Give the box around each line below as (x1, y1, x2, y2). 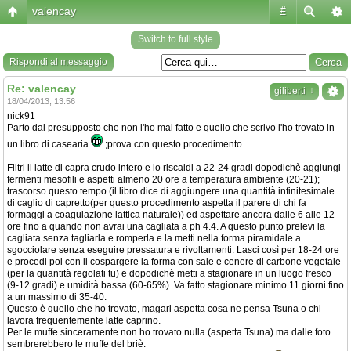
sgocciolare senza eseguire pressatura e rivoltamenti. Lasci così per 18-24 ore (7, 244, 339, 255)
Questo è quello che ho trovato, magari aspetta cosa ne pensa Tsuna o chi (7, 303, 321, 314)
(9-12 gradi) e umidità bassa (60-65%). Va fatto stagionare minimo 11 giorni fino (7, 280, 344, 291)
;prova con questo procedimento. (103, 139, 244, 150)
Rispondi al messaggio (9, 56, 107, 67)
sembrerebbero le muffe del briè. (7, 338, 146, 349)
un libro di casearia (7, 139, 91, 150)
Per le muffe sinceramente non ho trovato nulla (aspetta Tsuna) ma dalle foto (7, 327, 331, 338)
